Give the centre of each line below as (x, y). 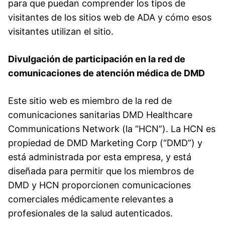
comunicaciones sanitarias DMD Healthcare (100, 115)
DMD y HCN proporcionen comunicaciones (99, 185)
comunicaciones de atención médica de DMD (106, 73)
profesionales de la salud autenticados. (90, 213)
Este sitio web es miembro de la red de (90, 100)
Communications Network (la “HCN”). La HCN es (112, 129)
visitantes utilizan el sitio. (61, 31)
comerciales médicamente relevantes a (91, 199)
